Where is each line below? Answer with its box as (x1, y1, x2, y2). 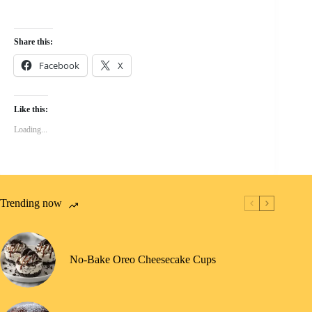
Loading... (14, 125, 47, 134)
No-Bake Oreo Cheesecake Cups (70, 253, 216, 265)
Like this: (14, 104, 48, 114)
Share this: (14, 37, 53, 47)
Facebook (39, 59, 79, 72)
